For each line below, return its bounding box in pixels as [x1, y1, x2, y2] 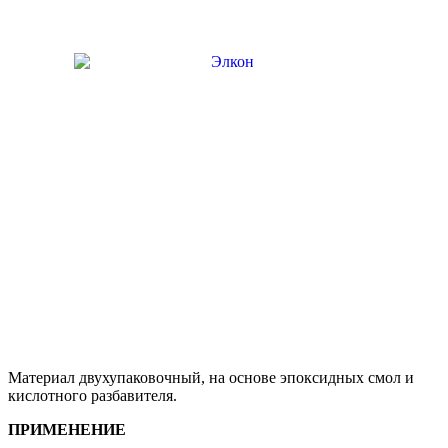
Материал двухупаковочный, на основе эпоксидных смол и [8, 369, 414, 386]
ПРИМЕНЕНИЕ [8, 421, 126, 438]
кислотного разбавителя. [8, 387, 177, 404]
